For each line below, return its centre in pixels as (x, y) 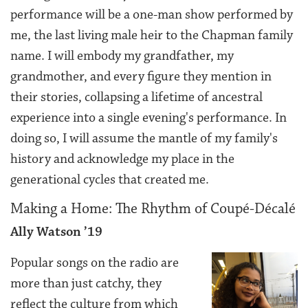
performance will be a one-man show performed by (152, 14)
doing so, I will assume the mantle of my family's (144, 138)
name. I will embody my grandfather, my (122, 55)
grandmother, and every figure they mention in (141, 76)
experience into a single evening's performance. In (148, 117)
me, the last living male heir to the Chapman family (152, 35)
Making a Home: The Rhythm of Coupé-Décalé (153, 208)
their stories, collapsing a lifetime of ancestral (136, 97)
